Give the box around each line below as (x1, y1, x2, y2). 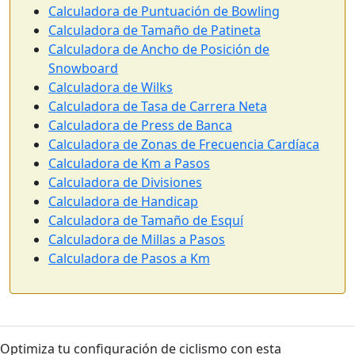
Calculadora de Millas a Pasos (48, 230, 225, 248)
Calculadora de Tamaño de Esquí (48, 211, 243, 229)
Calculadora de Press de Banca (48, 116, 232, 134)
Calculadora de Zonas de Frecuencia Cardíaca (48, 135, 319, 153)
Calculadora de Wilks (48, 78, 173, 96)
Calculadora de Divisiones (48, 173, 202, 191)
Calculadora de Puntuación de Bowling (48, 2, 280, 20)
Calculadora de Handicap (48, 192, 198, 210)
